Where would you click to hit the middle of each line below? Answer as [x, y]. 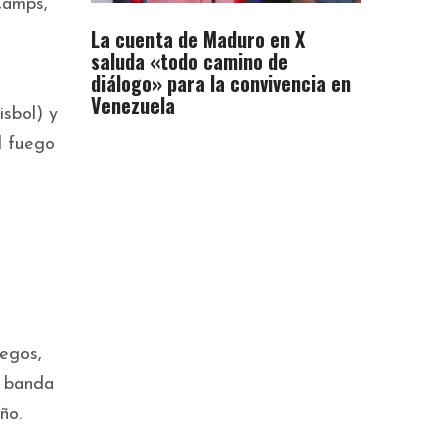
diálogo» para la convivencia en [221, 83]
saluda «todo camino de [189, 61]
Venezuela [133, 105]
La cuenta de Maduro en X [198, 39]
